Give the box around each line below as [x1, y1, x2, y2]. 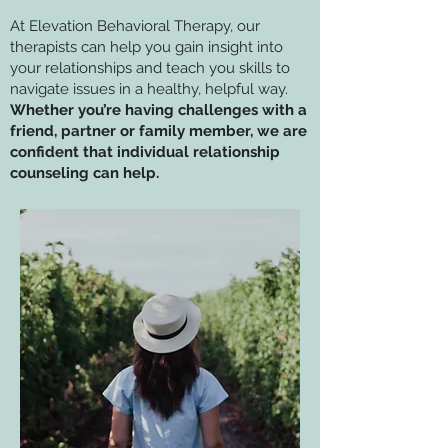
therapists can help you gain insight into [10, 38, 283, 56]
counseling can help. [10, 164, 159, 182]
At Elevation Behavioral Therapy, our [10, 17, 260, 35]
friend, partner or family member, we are [10, 122, 307, 140]
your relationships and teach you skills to [10, 59, 290, 77]
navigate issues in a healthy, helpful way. [10, 80, 288, 98]
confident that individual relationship [10, 143, 280, 161]
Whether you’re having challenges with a [10, 101, 307, 119]
